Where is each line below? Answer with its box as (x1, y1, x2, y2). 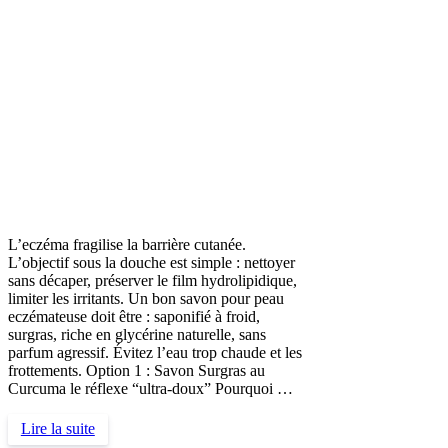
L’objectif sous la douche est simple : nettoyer (8, 254, 295, 272)
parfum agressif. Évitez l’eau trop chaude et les (8, 344, 302, 362)
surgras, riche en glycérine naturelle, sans (8, 326, 266, 344)
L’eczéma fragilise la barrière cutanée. (8, 236, 246, 254)
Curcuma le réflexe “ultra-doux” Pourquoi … (8, 380, 293, 398)
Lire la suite (20, 420, 95, 438)
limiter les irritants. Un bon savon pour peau (8, 290, 284, 308)
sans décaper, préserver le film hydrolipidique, (8, 272, 297, 290)
